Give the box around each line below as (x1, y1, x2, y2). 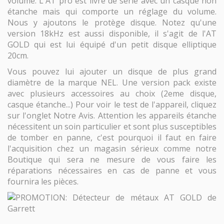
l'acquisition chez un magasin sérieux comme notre (7, 142, 216, 154)
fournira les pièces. (7, 175, 78, 187)
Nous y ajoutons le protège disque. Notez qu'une (7, 16, 216, 28)
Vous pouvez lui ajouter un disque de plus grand (7, 65, 216, 77)
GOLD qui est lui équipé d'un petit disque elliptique (7, 38, 216, 50)
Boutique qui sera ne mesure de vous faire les (7, 153, 216, 165)
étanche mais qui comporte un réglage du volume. (7, 5, 216, 17)
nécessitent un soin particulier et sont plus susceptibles (7, 120, 216, 132)
